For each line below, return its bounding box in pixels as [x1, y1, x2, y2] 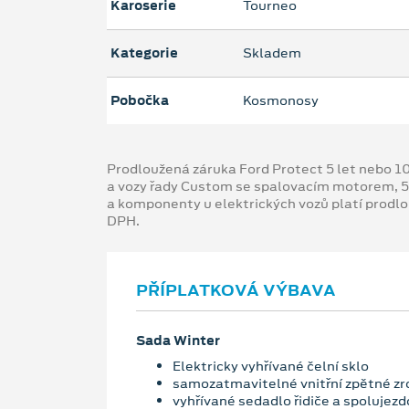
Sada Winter [136, 331, 220, 351]
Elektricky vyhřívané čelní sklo [173, 356, 369, 375]
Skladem [243, 44, 301, 63]
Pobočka [110, 91, 169, 110]
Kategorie [110, 44, 178, 63]
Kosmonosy [243, 91, 319, 110]
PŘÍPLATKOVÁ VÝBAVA [136, 279, 336, 302]
